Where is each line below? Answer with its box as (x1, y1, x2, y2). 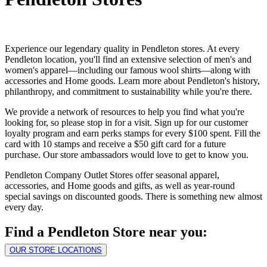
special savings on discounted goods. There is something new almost (5, 191, 262, 201)
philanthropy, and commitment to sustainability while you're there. (5, 86, 252, 97)
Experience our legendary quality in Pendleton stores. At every (5, 43, 240, 54)
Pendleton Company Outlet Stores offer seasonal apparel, (5, 169, 219, 180)
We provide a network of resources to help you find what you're (5, 106, 244, 117)
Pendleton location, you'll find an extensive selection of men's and (5, 54, 252, 64)
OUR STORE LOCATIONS (10, 246, 102, 255)
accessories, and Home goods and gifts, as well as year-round (5, 180, 235, 191)
